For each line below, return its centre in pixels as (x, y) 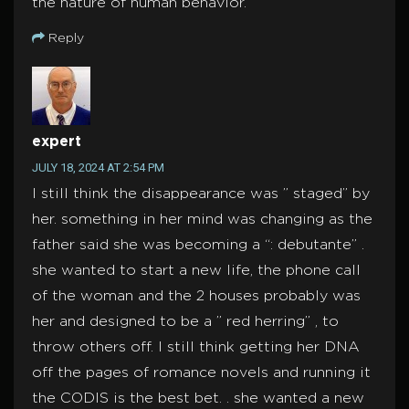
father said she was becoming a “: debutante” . (198, 246)
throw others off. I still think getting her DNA (196, 348)
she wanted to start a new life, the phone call (196, 271)
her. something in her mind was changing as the (202, 220)
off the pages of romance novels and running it (201, 373)
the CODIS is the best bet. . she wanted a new (198, 399)
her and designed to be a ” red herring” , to (185, 322)
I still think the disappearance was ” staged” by (201, 194)
